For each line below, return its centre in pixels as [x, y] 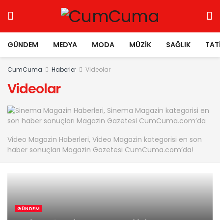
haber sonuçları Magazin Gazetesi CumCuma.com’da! [100, 150]
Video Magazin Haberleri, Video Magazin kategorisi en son [105, 140]
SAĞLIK [178, 45]
